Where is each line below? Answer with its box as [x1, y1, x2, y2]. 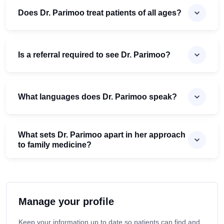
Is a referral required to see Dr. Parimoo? [18, 50, 170, 59]
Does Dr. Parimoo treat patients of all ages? [18, 8, 181, 17]
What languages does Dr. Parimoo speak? [18, 92, 177, 101]
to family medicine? [18, 140, 91, 149]
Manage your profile [18, 196, 114, 207]
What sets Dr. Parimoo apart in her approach [18, 130, 185, 139]
